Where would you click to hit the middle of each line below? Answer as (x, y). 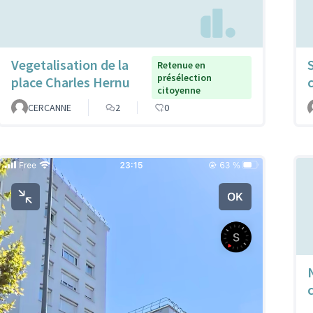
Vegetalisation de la (70, 64)
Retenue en (182, 65)
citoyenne (179, 90)
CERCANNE (50, 107)
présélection (185, 77)
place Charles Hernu (71, 82)
